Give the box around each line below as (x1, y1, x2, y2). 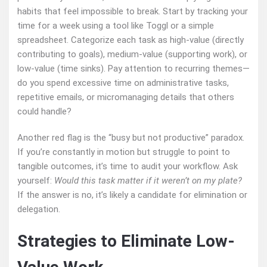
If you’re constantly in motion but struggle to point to (17, 147, 230, 157)
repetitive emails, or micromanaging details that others (17, 92, 234, 103)
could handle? (17, 106, 72, 117)
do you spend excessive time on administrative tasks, (17, 77, 229, 88)
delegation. (17, 204, 60, 215)
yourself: (17, 175, 54, 186)
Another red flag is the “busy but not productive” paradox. (17, 132, 244, 143)
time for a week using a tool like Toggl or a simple (17, 20, 214, 31)
